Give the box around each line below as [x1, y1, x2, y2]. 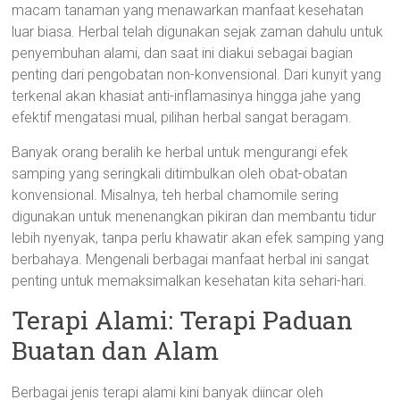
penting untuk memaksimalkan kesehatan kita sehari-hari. [12, 272, 368, 289]
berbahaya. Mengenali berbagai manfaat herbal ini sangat [12, 251, 370, 268]
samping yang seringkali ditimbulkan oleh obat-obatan [12, 165, 348, 182]
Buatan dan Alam [12, 334, 220, 367]
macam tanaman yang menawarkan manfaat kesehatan [12, 2, 364, 19]
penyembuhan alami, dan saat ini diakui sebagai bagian [12, 45, 354, 62]
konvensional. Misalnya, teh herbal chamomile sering [12, 187, 339, 204]
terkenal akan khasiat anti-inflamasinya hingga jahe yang [12, 87, 362, 104]
